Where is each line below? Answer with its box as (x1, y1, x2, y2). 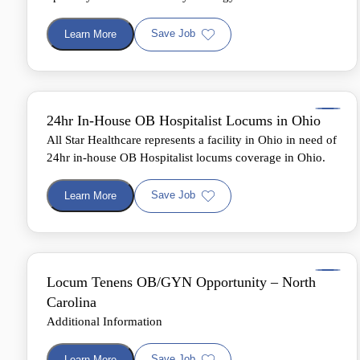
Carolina (47, 293, 96, 310)
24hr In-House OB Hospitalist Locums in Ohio (47, 112, 321, 129)
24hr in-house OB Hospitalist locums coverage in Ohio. (47, 150, 325, 164)
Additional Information (47, 314, 162, 328)
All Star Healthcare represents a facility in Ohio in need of (47, 133, 337, 146)
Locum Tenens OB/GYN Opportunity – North (47, 273, 316, 290)
